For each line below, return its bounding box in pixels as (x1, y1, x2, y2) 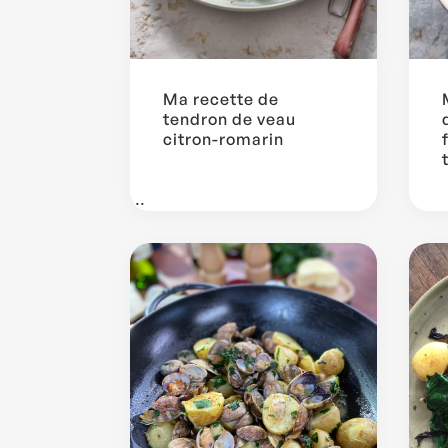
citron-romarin (163, 128, 284, 149)
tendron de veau (163, 108, 296, 129)
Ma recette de (163, 88, 279, 109)
